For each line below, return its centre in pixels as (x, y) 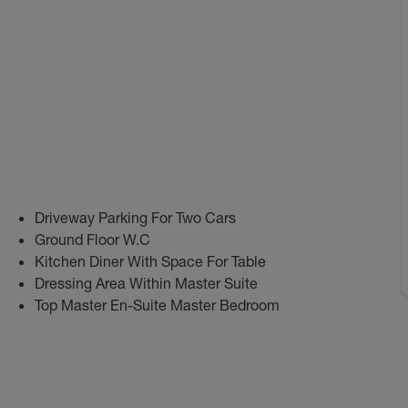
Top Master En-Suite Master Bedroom (157, 305)
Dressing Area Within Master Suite (146, 283)
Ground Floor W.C (92, 239)
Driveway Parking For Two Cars (135, 217)
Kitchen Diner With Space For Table (150, 261)
